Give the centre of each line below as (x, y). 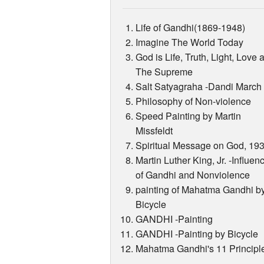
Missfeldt (154, 131)
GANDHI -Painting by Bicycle (197, 234)
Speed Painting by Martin (189, 116)
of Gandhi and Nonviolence (193, 175)
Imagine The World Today (190, 42)
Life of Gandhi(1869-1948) (191, 28)
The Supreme (164, 72)
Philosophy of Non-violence (194, 101)
